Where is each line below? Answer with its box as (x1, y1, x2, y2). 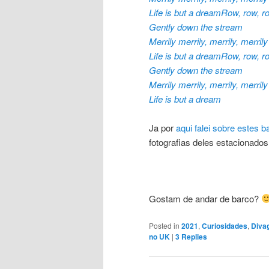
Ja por (149, 121, 176, 134)
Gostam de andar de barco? (149, 192, 261, 205)
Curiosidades (202, 220, 247, 231)
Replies (180, 231, 207, 242)
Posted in (149, 220, 180, 231)
